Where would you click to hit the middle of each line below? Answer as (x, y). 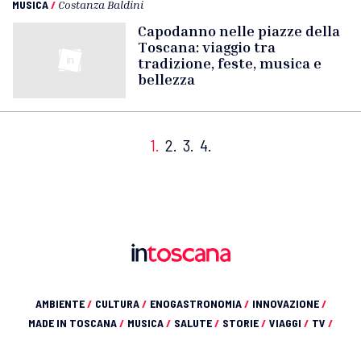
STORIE (242, 323)
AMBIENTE (61, 303)
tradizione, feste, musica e (230, 63)
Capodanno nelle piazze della (239, 31)
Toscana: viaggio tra (207, 47)
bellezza (166, 79)
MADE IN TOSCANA (74, 323)
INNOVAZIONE (286, 303)
